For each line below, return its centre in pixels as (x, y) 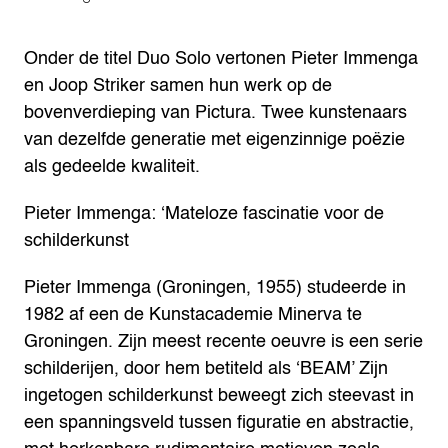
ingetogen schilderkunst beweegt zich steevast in (219, 395)
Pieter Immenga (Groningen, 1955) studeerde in (215, 287)
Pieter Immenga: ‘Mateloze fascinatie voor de (204, 213)
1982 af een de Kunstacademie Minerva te (193, 314)
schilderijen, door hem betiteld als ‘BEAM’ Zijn (206, 368)
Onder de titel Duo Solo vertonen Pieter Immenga (221, 58)
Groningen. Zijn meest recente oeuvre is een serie (223, 341)
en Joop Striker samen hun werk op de (178, 85)
